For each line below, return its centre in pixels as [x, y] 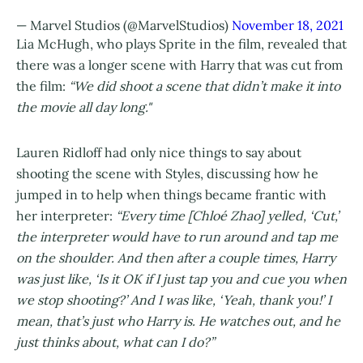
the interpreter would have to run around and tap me [177, 237]
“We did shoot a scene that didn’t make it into [205, 86]
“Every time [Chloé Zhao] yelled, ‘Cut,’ [227, 216]
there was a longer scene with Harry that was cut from [179, 65]
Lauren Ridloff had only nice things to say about [159, 153]
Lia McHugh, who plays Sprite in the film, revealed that [181, 44]
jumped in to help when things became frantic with [171, 195]
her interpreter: [66, 216]
